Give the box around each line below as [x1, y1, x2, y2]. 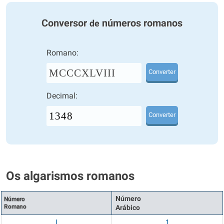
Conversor [41, 17, 89, 29]
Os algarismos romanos [6, 169, 134, 183]
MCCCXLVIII [48, 67, 115, 79]
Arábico [115, 203, 140, 211]
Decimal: [46, 91, 77, 100]
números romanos [99, 17, 182, 29]
